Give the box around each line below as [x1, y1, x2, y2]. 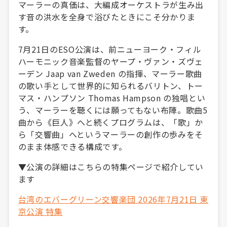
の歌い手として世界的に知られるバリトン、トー [18, 79, 203, 92]
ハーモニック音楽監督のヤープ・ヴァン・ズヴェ [18, 55, 203, 67]
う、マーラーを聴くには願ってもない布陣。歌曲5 [18, 103, 208, 116]
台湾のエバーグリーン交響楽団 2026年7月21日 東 [18, 193, 209, 205]
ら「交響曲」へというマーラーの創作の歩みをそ [18, 128, 203, 140]
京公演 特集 [18, 205, 63, 217]
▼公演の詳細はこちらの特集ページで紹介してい [18, 160, 204, 173]
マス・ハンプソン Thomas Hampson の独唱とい [18, 91, 206, 104]
